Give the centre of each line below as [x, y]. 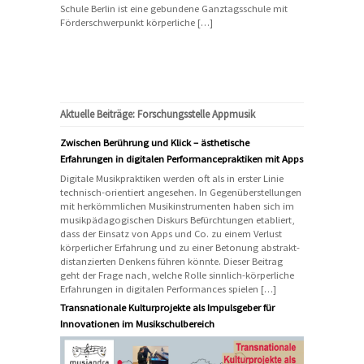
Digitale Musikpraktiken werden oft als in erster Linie [172, 178]
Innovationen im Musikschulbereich [137, 323]
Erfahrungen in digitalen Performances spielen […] [168, 288]
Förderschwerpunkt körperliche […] [136, 22]
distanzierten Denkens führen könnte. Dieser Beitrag [171, 261]
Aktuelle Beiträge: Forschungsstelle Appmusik [158, 114]
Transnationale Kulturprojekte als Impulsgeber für [167, 307]
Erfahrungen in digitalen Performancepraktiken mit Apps [182, 158]
